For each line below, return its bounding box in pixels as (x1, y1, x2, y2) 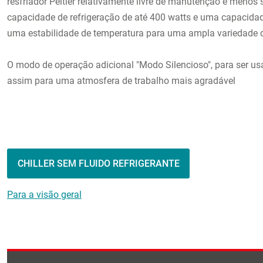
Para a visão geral (7, 189, 82, 201)
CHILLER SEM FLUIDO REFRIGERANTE (17, 158, 180, 170)
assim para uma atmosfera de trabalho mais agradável (7, 75, 235, 87)
